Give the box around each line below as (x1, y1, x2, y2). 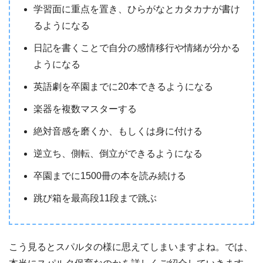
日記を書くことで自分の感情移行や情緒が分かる (33, 43, 240, 53)
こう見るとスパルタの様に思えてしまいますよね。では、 (9, 242, 253, 252)
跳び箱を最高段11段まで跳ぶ (33, 193, 157, 204)
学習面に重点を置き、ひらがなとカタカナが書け (33, 4, 240, 15)
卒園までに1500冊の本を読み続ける (33, 171, 186, 181)
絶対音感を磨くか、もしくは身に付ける (33, 126, 203, 137)
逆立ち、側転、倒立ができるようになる (33, 149, 203, 159)
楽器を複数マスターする (33, 104, 137, 114)
